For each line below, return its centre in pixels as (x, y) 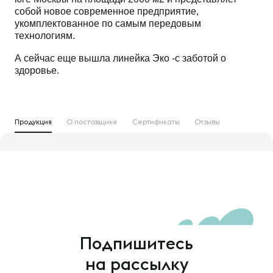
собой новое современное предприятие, (107, 11)
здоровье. (37, 71)
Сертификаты (156, 121)
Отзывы (208, 121)
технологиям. (45, 35)
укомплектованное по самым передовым (108, 23)
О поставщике (92, 121)
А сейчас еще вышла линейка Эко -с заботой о (120, 58)
